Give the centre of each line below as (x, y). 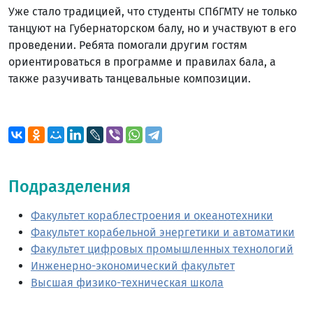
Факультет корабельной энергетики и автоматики (163, 232)
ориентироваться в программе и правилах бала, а (142, 61)
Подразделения (70, 186)
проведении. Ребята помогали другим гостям (128, 45)
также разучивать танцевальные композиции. (130, 78)
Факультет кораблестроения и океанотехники (152, 215)
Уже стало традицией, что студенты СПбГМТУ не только (153, 11)
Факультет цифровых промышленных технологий (162, 249)
